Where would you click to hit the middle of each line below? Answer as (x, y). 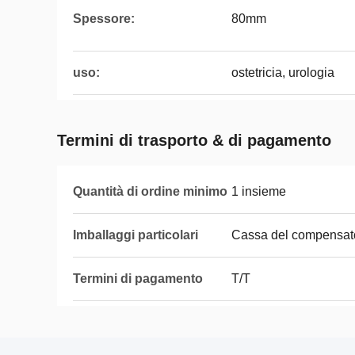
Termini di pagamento (138, 279)
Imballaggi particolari (136, 235)
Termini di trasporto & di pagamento (194, 140)
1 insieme (259, 191)
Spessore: (104, 19)
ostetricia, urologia (283, 73)
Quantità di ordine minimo (150, 191)
